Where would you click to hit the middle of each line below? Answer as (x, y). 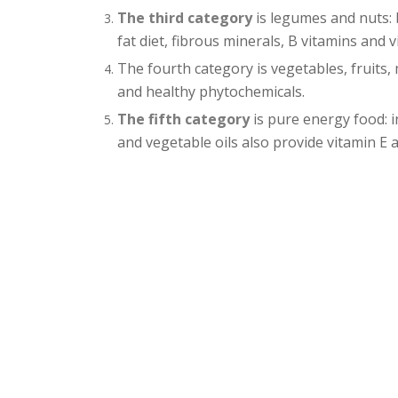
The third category (185, 17)
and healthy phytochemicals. (211, 91)
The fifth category (183, 119)
